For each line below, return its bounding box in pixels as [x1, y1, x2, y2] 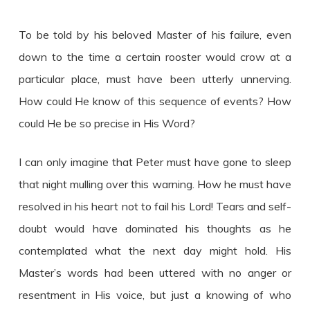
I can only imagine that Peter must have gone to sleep [18, 154, 292, 169]
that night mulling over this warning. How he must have [18, 176, 292, 191]
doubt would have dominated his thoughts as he [18, 221, 292, 235]
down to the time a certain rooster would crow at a [18, 49, 292, 64]
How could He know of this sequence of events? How [18, 93, 292, 108]
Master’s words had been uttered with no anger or [18, 265, 292, 280]
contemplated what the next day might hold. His [18, 243, 292, 257]
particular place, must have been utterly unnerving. [18, 71, 292, 86]
